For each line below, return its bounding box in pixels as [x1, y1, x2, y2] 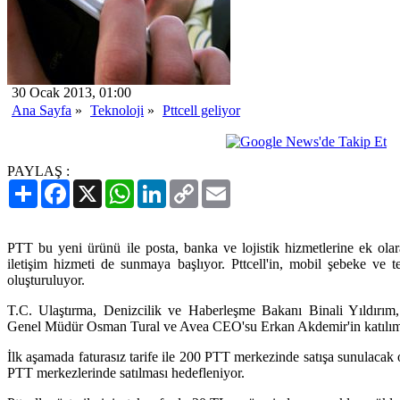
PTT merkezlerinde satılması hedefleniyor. [7, 364, 245, 380]
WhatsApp [134, 178, 195, 194]
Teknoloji [90, 102, 144, 118]
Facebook [70, 178, 125, 194]
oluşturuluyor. [7, 271, 85, 287]
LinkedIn [166, 178, 218, 194]
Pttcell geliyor [162, 102, 240, 118]
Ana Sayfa [12, 102, 71, 118]
